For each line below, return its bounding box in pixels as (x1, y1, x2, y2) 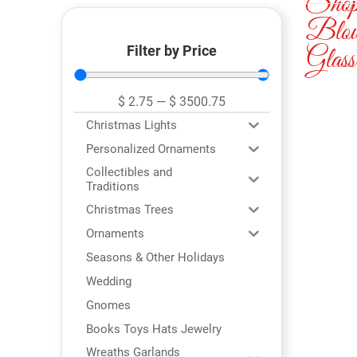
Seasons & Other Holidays (86, 250, 225, 265)
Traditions (86, 179, 139, 194)
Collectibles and (86, 165, 172, 180)
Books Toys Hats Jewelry (86, 322, 222, 337)
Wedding (86, 274, 131, 289)
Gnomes (86, 298, 131, 313)
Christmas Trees (86, 202, 174, 218)
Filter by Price (127, 42, 218, 60)
